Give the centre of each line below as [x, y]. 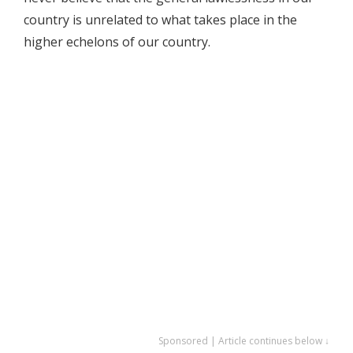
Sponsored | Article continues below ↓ [244, 341]
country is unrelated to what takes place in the [160, 20]
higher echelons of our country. [117, 42]
